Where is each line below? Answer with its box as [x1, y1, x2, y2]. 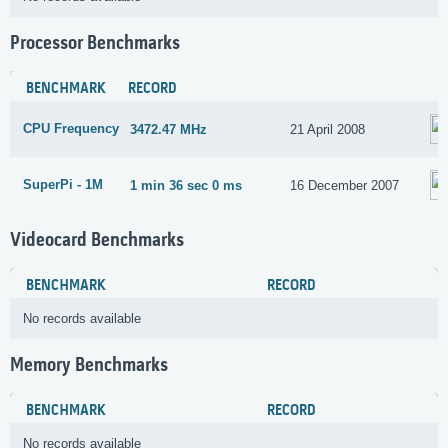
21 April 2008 [290, 121, 366, 137]
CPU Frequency [23, 121, 119, 137]
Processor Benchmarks [10, 33, 180, 56]
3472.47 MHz [130, 121, 208, 137]
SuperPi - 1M [23, 177, 103, 193]
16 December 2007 [290, 177, 400, 193]
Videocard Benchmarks [10, 229, 184, 252]
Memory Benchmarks [10, 354, 168, 377]
